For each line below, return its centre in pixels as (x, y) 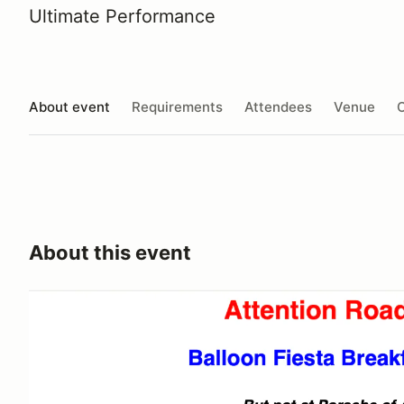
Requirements (177, 106)
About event (69, 106)
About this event (110, 252)
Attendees (278, 106)
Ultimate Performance (122, 16)
